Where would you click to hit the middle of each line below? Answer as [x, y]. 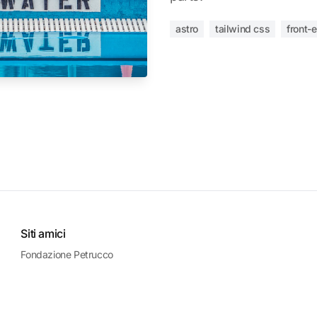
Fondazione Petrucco [67, 254]
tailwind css [243, 29]
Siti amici [43, 234]
